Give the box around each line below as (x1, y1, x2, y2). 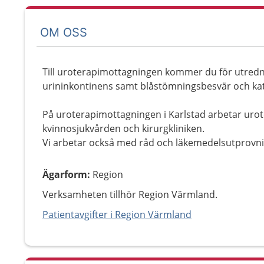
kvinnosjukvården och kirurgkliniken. (42, 122, 204, 135)
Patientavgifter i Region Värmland (42, 208, 192, 221)
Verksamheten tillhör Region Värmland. (42, 188, 217, 201)
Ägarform (42, 168, 87, 181)
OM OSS (40, 25, 87, 39)
